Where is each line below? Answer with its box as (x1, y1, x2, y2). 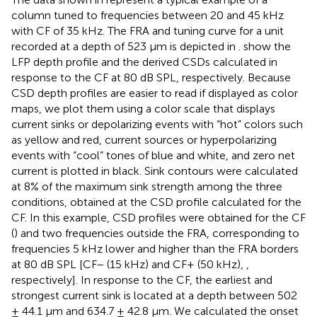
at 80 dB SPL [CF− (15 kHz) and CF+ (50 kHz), (11, 257, 246, 271)
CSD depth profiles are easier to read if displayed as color (11, 86, 298, 100)
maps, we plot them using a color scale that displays (11, 101, 275, 115)
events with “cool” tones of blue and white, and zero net (11, 148, 295, 162)
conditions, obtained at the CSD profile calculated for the (11, 195, 301, 209)
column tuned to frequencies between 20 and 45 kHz (11, 8, 284, 22)
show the (243, 39, 291, 53)
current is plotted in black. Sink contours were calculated (11, 163, 298, 178)
